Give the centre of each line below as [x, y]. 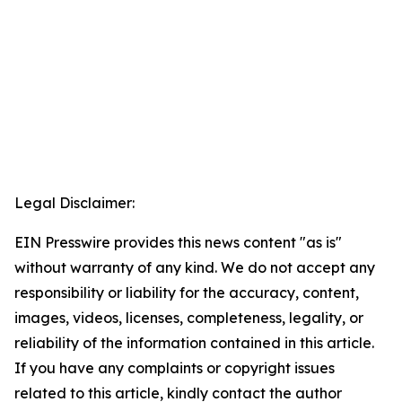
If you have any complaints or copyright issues [175, 368]
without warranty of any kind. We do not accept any [195, 268]
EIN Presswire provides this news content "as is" [178, 243]
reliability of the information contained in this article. [194, 343]
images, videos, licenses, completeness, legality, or [189, 318]
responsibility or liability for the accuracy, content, [187, 293]
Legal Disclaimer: [74, 203]
